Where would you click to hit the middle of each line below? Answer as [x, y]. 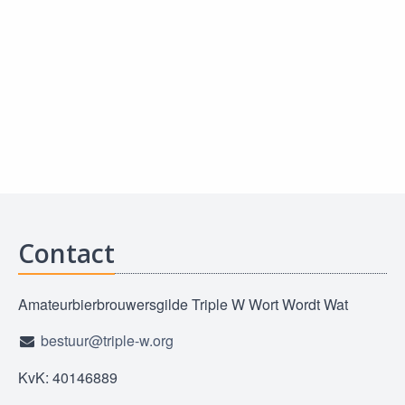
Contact [66, 253]
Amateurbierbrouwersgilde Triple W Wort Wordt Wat [183, 304]
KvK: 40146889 [68, 377]
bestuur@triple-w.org [107, 341]
